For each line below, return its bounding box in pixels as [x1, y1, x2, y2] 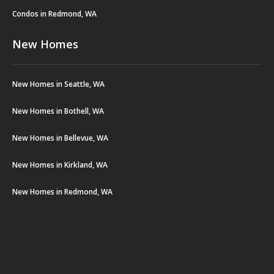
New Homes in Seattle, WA [12, 79, 105, 90]
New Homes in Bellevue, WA [12, 133, 108, 144]
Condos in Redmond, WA [12, 9, 97, 20]
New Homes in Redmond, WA [12, 187, 113, 198]
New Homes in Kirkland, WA [12, 160, 108, 171]
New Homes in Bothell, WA [12, 106, 104, 117]
